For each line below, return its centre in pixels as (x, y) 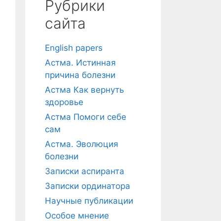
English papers (74, 48)
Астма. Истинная (80, 63)
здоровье (64, 102)
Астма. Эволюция (82, 144)
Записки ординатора (88, 186)
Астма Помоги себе (86, 117)
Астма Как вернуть (84, 90)
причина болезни (80, 75)
